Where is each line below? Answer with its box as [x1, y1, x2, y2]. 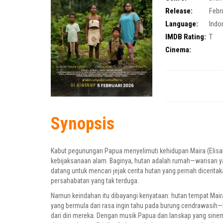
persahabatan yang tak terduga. [51, 177, 139, 185]
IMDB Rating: [165, 32, 206, 42]
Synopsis [51, 113, 114, 134]
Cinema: [165, 45, 191, 55]
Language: [165, 19, 198, 29]
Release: [165, 6, 193, 16]
